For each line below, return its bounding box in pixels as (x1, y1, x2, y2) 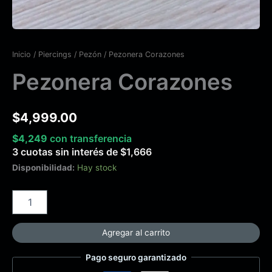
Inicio (12, 50, 31, 59)
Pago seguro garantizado (86, 252, 186, 262)
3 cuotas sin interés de (12, 146, 120, 158)
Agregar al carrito (102, 227, 170, 237)
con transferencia (50, 132, 132, 145)
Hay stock (77, 163, 117, 173)
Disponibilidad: (12, 163, 75, 173)
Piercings (38, 50, 72, 59)
